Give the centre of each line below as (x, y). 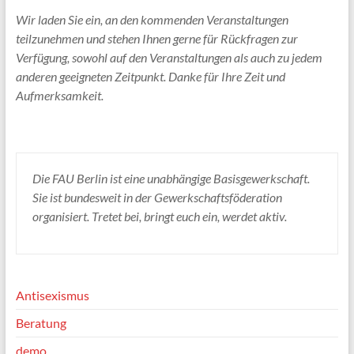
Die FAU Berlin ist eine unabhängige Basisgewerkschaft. (171, 178)
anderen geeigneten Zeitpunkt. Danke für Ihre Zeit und (150, 76)
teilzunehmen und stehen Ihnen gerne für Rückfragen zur (156, 38)
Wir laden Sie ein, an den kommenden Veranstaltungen (152, 19)
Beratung (41, 322)
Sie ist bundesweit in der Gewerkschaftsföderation (157, 197)
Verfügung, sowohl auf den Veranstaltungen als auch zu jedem (169, 57)
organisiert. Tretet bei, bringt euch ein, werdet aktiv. (159, 216)
